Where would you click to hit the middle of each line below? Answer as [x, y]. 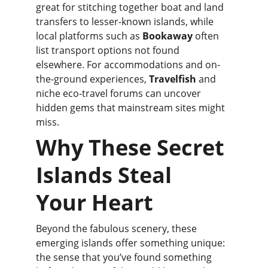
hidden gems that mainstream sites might [132, 108]
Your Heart [95, 202]
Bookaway [167, 36]
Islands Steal [106, 175]
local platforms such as [89, 36]
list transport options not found [109, 50]
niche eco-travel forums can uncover [120, 93]
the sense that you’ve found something [125, 257]
